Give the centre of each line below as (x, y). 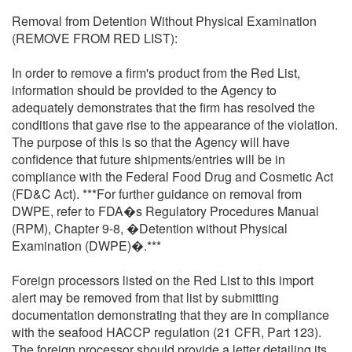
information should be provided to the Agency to (144, 90)
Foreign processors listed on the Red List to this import (163, 280)
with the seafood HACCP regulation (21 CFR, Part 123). (167, 332)
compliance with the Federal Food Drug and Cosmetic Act (172, 176)
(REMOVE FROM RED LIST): (95, 38)
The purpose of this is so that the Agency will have (151, 141)
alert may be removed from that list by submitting (145, 297)
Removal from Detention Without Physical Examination (164, 20)
